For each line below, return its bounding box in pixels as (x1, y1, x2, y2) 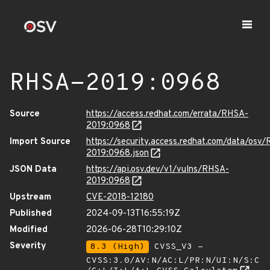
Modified (10, 224, 48, 236)
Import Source (10, 136, 71, 148)
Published (10, 208, 52, 219)
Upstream (10, 192, 51, 203)
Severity (10, 240, 46, 252)
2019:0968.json (86, 148, 149, 159)
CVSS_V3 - (149, 242, 203, 252)
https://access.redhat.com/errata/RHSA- (86, 108, 248, 120)
